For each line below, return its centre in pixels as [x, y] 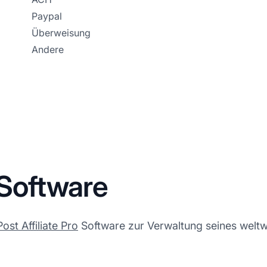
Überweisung [61, 32]
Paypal [47, 16]
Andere [48, 49]
